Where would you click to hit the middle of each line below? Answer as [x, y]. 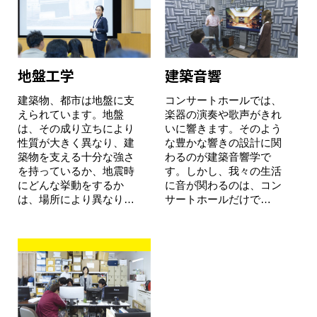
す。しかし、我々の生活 [223, 171]
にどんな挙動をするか [71, 185]
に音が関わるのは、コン [223, 185]
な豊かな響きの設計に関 [223, 143]
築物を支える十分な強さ [76, 157]
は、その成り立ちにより [76, 129]
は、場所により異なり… [76, 200]
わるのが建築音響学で [218, 157]
